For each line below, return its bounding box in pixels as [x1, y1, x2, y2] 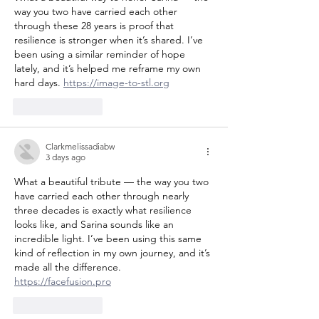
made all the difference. [14, 261, 124, 273]
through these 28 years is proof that [14, 19, 177, 32]
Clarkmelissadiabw [46, 141, 115, 152]
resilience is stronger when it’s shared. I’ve [14, 33, 206, 46]
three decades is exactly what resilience [14, 204, 194, 216]
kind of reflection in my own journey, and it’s [14, 246, 213, 259]
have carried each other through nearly [14, 189, 192, 202]
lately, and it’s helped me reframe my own [14, 62, 204, 75]
